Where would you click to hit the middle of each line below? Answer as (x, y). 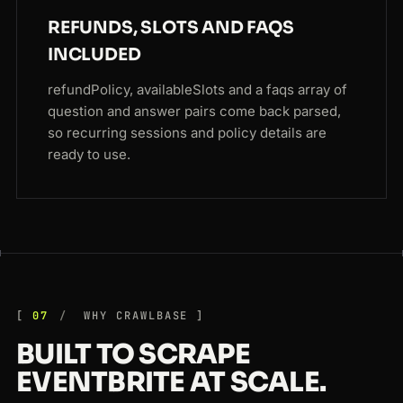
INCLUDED (94, 55)
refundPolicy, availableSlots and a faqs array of (197, 90)
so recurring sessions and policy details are (187, 133)
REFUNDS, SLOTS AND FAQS (171, 28)
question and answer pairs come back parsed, (194, 112)
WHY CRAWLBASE (132, 316)
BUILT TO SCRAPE (133, 355)
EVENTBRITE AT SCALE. (171, 383)
